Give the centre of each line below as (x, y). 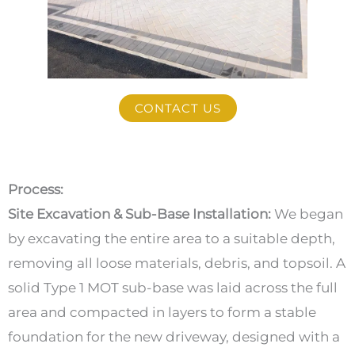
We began (309, 214)
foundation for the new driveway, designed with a (174, 336)
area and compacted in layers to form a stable (162, 312)
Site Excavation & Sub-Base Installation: (141, 214)
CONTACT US (177, 108)
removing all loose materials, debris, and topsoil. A (177, 263)
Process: (36, 189)
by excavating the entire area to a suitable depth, (172, 238)
